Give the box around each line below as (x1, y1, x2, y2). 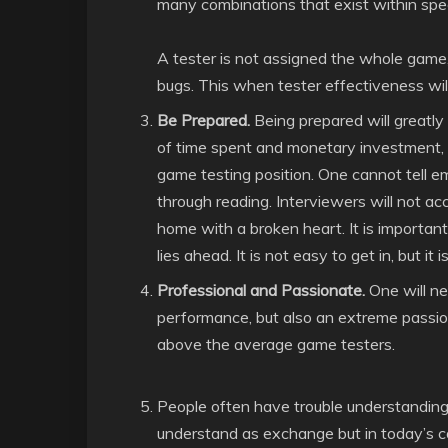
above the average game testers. (157, 334, 395, 354)
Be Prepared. (157, 110, 250, 130)
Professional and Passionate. (157, 280, 365, 300)
